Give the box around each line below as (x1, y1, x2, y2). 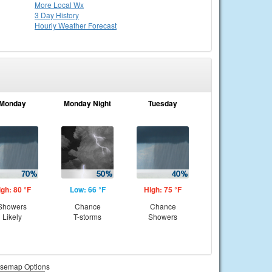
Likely (2, 211, 22, 222)
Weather (58, 20, 88, 30)
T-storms (73, 211, 101, 222)
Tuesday (148, 98, 177, 109)
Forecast (88, 20, 117, 30)
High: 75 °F (144, 184, 182, 195)
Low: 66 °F (69, 184, 106, 195)
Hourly (35, 20, 58, 30)
